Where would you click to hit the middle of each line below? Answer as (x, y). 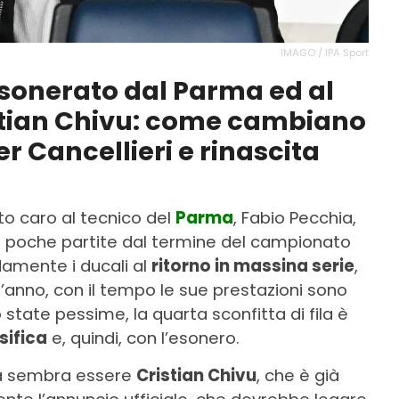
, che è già (298, 375)
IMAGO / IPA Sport (325, 52)
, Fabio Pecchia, (295, 217)
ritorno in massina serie (253, 265)
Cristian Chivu (196, 375)
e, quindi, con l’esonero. (143, 338)
